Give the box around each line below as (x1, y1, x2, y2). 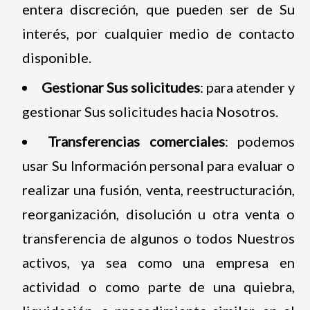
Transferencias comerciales (48, 132, 225, 149)
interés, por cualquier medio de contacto (21, 24, 295, 42)
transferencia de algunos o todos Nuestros (21, 229, 295, 246)
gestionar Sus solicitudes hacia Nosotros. (21, 102, 278, 120)
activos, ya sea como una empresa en (21, 253, 295, 271)
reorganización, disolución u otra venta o (21, 205, 295, 222)
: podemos (224, 132, 295, 149)
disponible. (21, 48, 91, 66)
